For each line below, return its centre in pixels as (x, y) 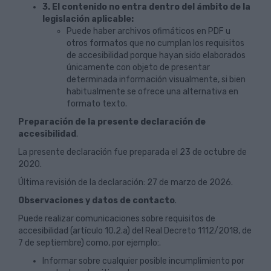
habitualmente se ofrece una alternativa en (152, 92)
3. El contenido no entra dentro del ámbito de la (146, 7)
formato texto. (97, 104)
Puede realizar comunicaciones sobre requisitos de (117, 219)
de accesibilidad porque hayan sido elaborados (156, 55)
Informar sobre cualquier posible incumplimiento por (143, 261)
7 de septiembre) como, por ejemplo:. (90, 243)
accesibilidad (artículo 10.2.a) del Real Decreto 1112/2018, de (135, 231)
